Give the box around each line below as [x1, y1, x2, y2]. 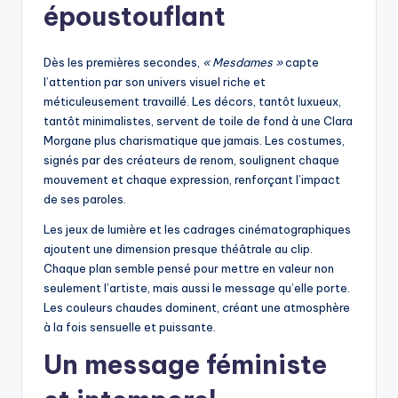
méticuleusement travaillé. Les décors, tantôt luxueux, [44, 94, 341, 109]
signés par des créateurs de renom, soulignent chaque [44, 153, 339, 168]
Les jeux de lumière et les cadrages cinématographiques [44, 222, 351, 237]
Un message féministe [44, 348, 327, 382]
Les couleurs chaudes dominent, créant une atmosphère [44, 300, 350, 315]
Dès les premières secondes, [44, 55, 203, 70]
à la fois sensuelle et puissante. [44, 320, 216, 335]
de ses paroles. [44, 192, 126, 207]
